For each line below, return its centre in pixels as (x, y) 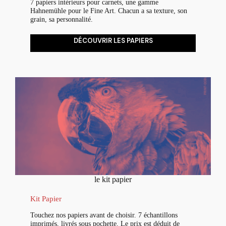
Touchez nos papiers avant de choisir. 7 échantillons (104, 215)
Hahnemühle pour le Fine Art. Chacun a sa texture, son (109, 11)
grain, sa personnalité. (62, 19)
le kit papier (113, 180)
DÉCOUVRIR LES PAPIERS (113, 41)
